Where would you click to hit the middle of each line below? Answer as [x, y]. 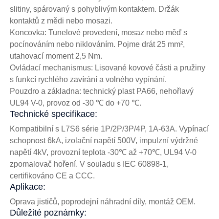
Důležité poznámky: [48, 213]
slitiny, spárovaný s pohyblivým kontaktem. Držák [94, 9]
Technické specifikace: [54, 114]
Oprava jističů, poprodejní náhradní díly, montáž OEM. [103, 202]
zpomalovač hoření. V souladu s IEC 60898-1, [89, 164]
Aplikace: [28, 187]
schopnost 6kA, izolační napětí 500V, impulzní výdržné [104, 141]
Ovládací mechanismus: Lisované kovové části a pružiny [108, 68]
